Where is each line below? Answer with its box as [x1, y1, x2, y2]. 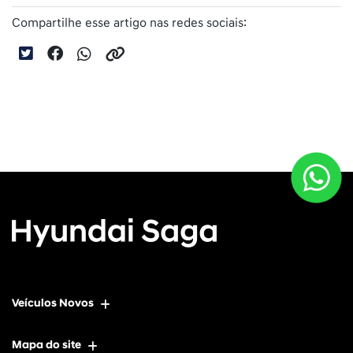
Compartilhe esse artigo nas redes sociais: [12, 14, 247, 31]
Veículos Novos [12, 296, 94, 310]
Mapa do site [12, 338, 81, 351]
